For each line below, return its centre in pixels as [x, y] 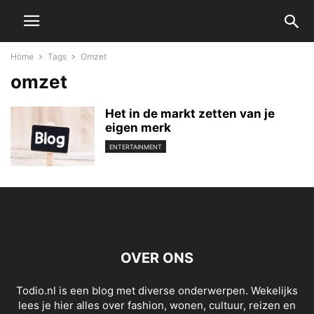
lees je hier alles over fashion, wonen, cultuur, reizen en [157, 305]
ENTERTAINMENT [136, 147]
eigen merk [138, 128]
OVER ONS [157, 258]
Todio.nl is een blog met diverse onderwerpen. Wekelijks [157, 291]
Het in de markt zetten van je [190, 114]
